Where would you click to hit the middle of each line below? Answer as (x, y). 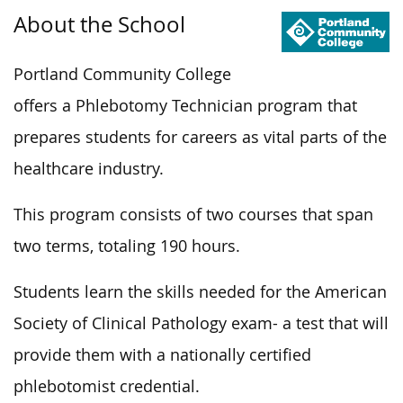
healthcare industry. (89, 168)
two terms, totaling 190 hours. (127, 246)
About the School (99, 24)
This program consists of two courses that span (193, 214)
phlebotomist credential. (107, 386)
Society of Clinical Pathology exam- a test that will (201, 323)
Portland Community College (122, 74)
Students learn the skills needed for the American (200, 291)
